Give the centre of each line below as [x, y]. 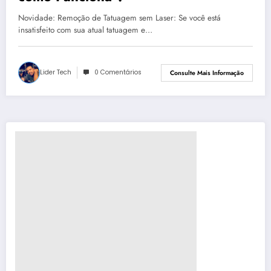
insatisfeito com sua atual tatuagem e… [85, 30]
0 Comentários [118, 73]
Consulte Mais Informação [207, 73]
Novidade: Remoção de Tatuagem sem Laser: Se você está [119, 18]
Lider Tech [56, 73]
